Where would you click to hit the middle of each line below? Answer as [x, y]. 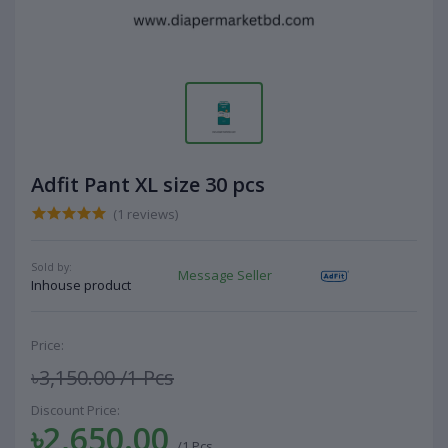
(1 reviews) [145, 213]
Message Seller [225, 275]
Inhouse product [81, 284]
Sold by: [51, 266]
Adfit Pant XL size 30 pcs [148, 184]
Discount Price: [75, 409]
